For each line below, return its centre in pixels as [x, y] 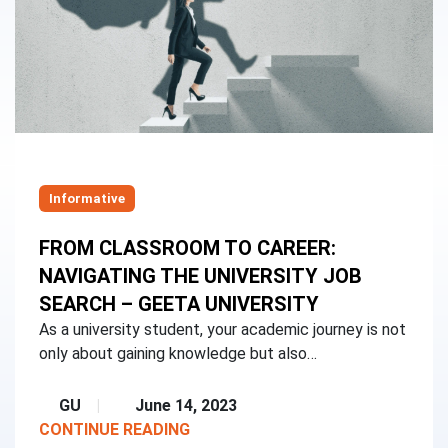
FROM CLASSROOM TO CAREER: [187, 248]
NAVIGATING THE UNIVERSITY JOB [200, 276]
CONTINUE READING [114, 430]
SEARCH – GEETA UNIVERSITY [179, 304]
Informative [87, 199]
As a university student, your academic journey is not [222, 330]
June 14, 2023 [186, 406]
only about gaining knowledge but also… [178, 354]
